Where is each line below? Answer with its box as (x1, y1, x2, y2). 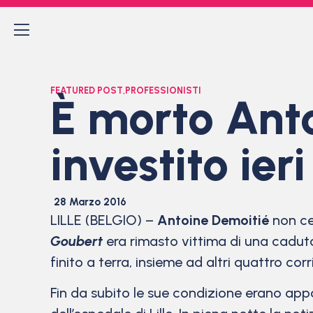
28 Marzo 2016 (54, 196, 126, 208)
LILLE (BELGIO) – (50, 212, 157, 228)
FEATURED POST (50, 85, 123, 96)
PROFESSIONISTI (125, 85, 201, 96)
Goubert (50, 233, 103, 249)
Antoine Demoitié (157, 212, 269, 228)
